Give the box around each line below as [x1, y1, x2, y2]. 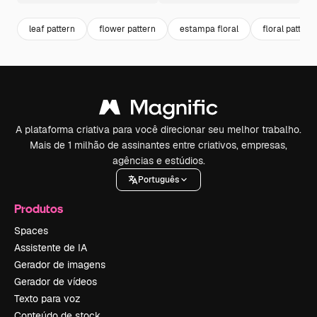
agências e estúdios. [112, 154, 205, 167]
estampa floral [180, 23, 238, 35]
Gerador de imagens [14, 258, 105, 271]
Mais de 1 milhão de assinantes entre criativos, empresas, [30, 139, 287, 151]
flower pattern [99, 23, 156, 35]
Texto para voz [14, 292, 81, 305]
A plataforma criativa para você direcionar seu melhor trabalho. [16, 123, 301, 136]
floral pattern [263, 23, 314, 35]
